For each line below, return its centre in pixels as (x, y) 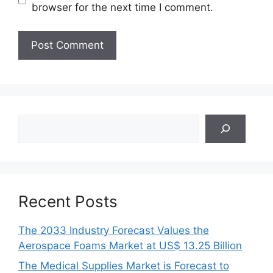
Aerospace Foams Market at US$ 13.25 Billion (130, 245)
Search (35, 121)
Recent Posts (68, 201)
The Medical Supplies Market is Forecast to (124, 266)
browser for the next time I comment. (122, 7)
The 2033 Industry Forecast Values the (114, 230)
